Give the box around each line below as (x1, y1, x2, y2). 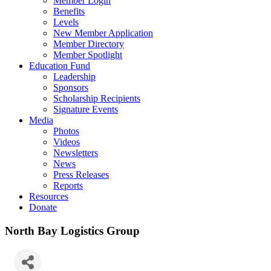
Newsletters (53, 148, 98, 158)
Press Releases (53, 169, 109, 180)
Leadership (53, 71, 96, 82)
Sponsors (53, 82, 88, 93)
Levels (53, 17, 79, 27)
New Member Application (53, 28, 153, 38)
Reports (53, 180, 83, 191)
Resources (29, 191, 68, 201)
